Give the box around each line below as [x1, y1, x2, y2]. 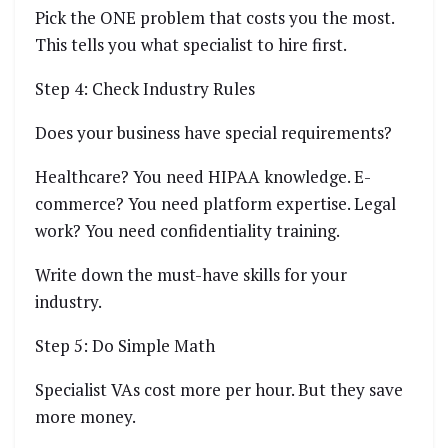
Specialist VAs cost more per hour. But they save [35, 378, 403, 402]
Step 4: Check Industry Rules [35, 77, 255, 101]
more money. [35, 405, 136, 429]
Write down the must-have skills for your [35, 263, 347, 287]
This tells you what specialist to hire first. [35, 33, 347, 57]
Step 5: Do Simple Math [35, 334, 215, 358]
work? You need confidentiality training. [35, 219, 340, 243]
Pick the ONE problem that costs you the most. [35, 6, 394, 30]
